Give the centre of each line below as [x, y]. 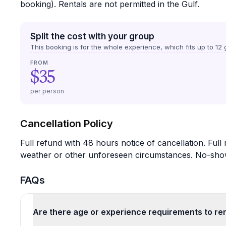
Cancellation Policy [67, 124]
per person [47, 91]
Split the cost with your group [92, 36]
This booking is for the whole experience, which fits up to [122, 47]
